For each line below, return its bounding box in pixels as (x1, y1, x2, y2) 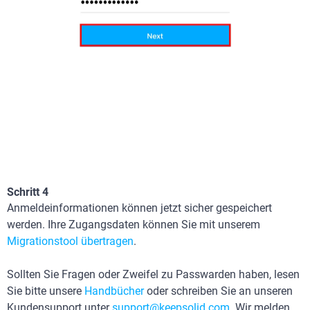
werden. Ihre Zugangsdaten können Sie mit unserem (7, 218, 260, 232)
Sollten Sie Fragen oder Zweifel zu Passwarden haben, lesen (7, 268, 300, 282)
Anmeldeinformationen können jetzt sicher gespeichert (7, 201, 272, 215)
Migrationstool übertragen (7, 235, 134, 248)
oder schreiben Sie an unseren (144, 284, 293, 298)
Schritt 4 (7, 185, 48, 199)
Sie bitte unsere (7, 284, 84, 298)
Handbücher (84, 284, 144, 298)
